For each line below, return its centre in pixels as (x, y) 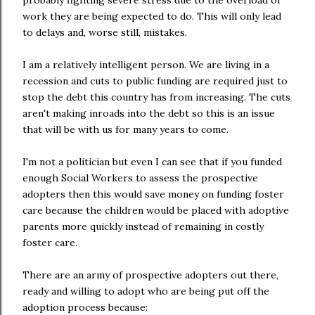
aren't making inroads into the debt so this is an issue (149, 113)
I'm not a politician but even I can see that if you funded (152, 162)
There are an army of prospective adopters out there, (150, 275)
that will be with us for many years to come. (126, 129)
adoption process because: (85, 307)
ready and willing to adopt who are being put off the (146, 291)
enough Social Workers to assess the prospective (140, 178)
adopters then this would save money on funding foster (153, 194)
